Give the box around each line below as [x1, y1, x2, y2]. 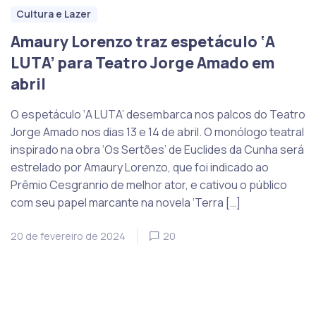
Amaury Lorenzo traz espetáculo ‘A [11, 31, 275, 53]
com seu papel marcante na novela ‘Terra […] [11, 195, 241, 211]
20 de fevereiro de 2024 [11, 229, 126, 243]
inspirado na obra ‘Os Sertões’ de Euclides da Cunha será [11, 142, 304, 158]
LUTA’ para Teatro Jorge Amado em [11, 52, 274, 74]
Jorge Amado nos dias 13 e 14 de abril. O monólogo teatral [11, 124, 304, 140]
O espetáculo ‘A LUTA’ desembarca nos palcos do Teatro [11, 107, 305, 123]
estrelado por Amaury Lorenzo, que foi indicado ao [11, 159, 269, 176]
